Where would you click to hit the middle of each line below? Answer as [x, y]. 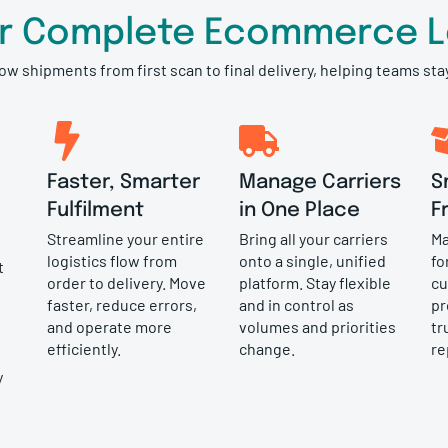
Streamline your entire [125, 238]
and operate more [109, 326]
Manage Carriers [320, 182]
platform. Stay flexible [315, 282]
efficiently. [83, 348]
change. [267, 348]
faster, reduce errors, [121, 304]
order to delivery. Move [126, 282]
